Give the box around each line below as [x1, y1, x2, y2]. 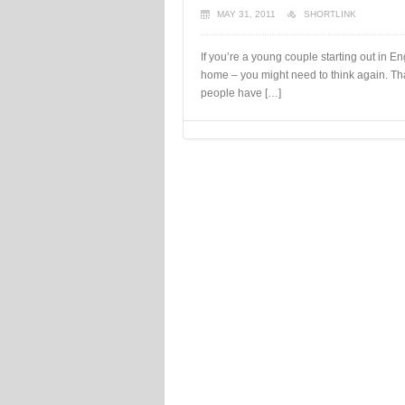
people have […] [201, 87, 281, 99]
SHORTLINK [304, 9, 356, 19]
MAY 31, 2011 [217, 9, 276, 19]
